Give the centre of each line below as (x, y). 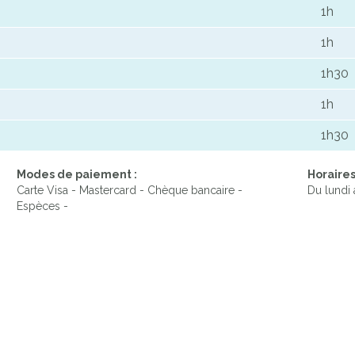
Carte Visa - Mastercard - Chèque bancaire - (130, 191)
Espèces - (42, 206)
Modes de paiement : (77, 175)
